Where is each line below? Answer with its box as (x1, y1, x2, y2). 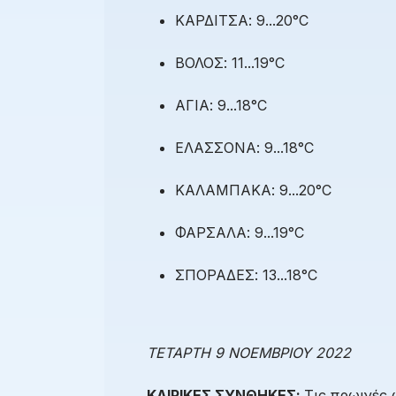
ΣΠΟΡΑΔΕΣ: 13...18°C (175, 266, 317, 285)
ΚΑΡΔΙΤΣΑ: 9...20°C (175, 11, 308, 30)
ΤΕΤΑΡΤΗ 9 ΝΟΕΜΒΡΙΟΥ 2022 (147, 344, 351, 362)
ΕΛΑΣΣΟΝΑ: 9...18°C (175, 139, 314, 157)
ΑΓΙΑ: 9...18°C (175, 96, 267, 115)
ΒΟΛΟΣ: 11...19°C (175, 54, 285, 72)
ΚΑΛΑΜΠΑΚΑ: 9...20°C (175, 181, 331, 200)
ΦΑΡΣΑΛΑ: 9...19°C (175, 224, 304, 242)
